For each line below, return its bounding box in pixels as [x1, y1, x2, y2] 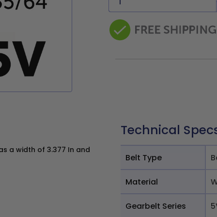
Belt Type [125, 152, 162, 163]
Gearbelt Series [125, 200, 186, 212]
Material [125, 176, 158, 187]
